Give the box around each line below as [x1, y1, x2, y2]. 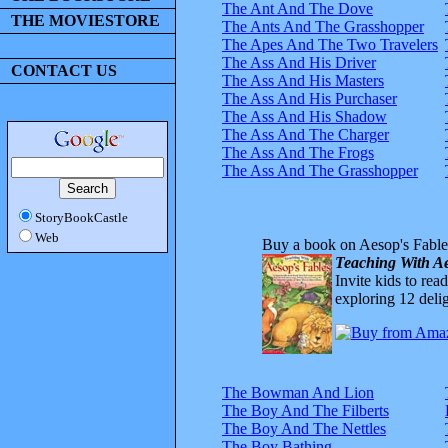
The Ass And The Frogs [222, 143, 374, 161]
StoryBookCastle [35, 210, 128, 225]
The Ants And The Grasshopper [222, 17, 424, 35]
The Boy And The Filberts [222, 401, 389, 419]
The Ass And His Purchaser [222, 89, 397, 107]
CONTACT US [11, 62, 117, 79]
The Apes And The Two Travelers [222, 35, 438, 53]
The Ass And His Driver [222, 53, 376, 71]
